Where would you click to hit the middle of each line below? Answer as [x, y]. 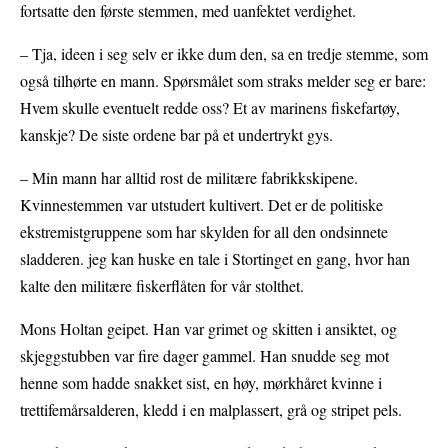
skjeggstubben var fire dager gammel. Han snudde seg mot [204, 355]
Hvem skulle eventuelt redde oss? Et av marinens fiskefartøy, [210, 107]
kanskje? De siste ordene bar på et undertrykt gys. [176, 134]
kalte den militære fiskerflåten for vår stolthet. [162, 285]
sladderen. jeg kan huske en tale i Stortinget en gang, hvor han [215, 258]
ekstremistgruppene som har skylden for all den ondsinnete [204, 231]
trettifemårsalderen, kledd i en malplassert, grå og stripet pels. [211, 409]
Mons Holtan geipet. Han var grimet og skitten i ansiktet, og [208, 328]
